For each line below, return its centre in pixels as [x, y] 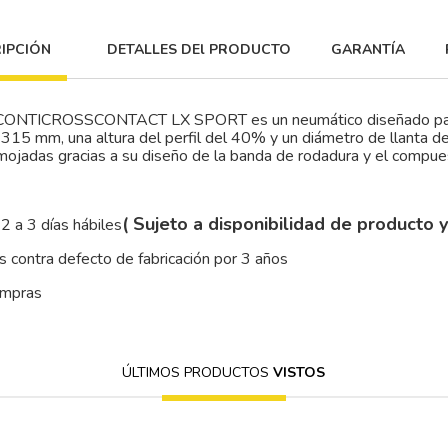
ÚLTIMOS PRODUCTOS [198, 373]
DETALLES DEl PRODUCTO [199, 49]
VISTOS [299, 373]
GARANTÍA [368, 49]
